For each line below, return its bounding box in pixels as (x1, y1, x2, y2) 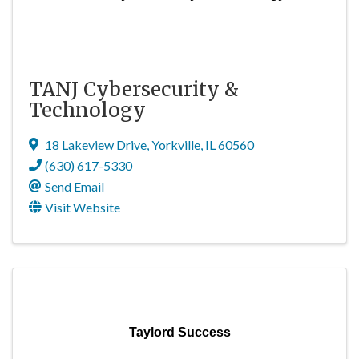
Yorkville (151, 137, 200, 152)
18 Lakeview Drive (45, 137, 147, 152)
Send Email (45, 179, 104, 194)
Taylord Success (128, 325, 231, 339)
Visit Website (45, 200, 120, 215)
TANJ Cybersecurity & (29, 77, 239, 102)
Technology (29, 98, 146, 123)
